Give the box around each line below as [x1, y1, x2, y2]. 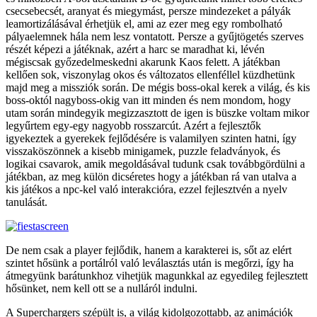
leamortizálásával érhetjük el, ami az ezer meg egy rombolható [6, 17, 282, 30]
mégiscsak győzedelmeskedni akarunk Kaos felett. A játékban [6, 55, 280, 68]
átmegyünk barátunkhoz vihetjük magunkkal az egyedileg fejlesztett [6, 269, 308, 282]
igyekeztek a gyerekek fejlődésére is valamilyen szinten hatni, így [6, 132, 296, 144]
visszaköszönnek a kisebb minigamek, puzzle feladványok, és [6, 144, 280, 157]
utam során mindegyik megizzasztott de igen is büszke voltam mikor [6, 106, 309, 119]
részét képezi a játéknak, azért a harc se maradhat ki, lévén [6, 42, 265, 55]
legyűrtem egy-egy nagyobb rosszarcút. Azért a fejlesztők [6, 119, 261, 132]
